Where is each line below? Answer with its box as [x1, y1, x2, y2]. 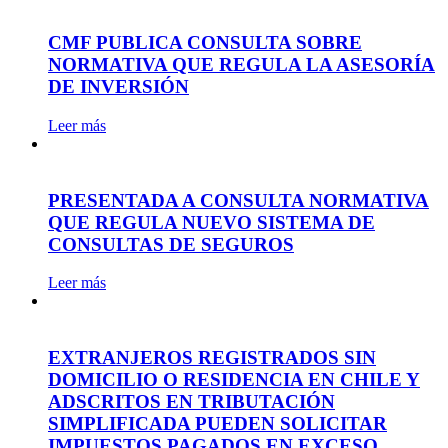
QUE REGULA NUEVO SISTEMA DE [48, 211, 375, 233]
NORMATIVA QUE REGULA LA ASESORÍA [48, 54, 435, 76]
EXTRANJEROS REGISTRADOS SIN [48, 347, 376, 368]
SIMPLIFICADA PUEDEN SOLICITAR [48, 413, 387, 434]
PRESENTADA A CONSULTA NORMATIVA [48, 189, 429, 211]
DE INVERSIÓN [48, 76, 189, 98]
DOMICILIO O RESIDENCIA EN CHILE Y [48, 369, 420, 390]
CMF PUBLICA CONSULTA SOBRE [48, 32, 362, 54]
